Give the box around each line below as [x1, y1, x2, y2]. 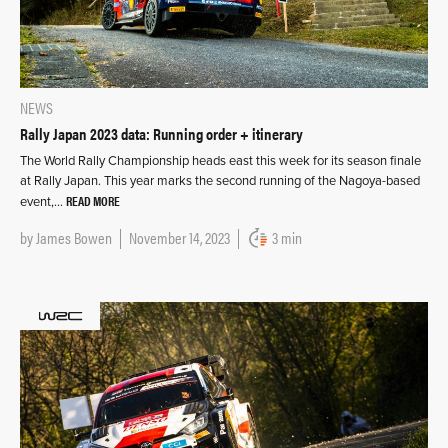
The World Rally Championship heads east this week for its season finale [20, 153, 421, 170]
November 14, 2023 [129, 226, 230, 250]
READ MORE [66, 191, 120, 211]
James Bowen [36, 226, 112, 250]
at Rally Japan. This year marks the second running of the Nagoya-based [20, 173, 420, 190]
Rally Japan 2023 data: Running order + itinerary [20, 122, 303, 146]
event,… [20, 194, 66, 211]
